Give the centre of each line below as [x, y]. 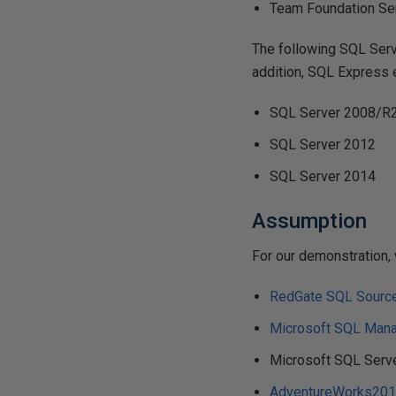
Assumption [310, 221]
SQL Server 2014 [323, 176]
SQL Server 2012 [323, 145]
